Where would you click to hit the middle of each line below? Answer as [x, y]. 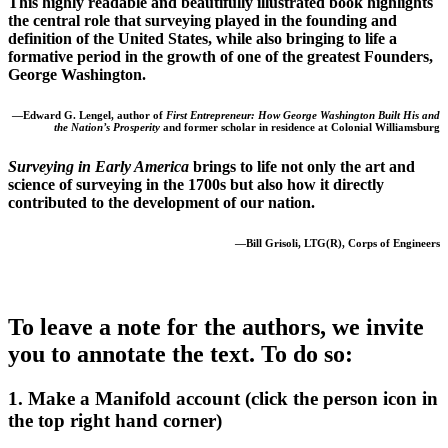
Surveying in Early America [98, 166]
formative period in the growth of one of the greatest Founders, [220, 57]
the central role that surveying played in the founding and [202, 21]
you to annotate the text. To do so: [180, 353]
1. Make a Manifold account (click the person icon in [223, 398]
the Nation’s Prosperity [107, 127]
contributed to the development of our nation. [161, 202]
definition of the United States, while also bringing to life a [202, 39]
